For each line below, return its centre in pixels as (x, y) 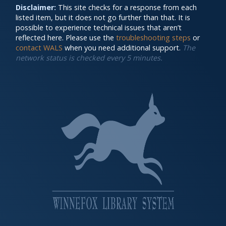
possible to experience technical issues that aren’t (99, 27)
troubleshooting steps (153, 38)
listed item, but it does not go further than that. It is (103, 17)
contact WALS (39, 48)
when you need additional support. (123, 48)
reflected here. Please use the (66, 38)
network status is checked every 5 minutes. (89, 58)
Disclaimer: (36, 7)
